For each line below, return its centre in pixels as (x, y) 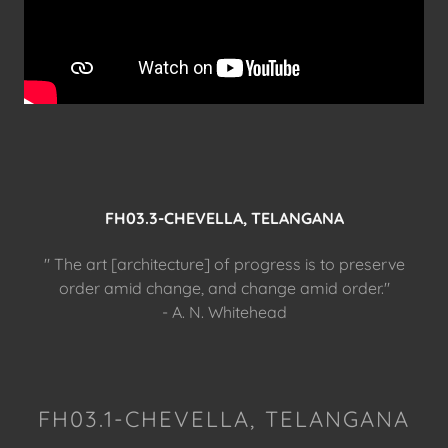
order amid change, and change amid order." (224, 288)
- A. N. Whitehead (224, 312)
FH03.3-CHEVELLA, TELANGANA (224, 218)
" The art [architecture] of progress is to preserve (224, 264)
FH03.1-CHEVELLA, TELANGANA (224, 419)
